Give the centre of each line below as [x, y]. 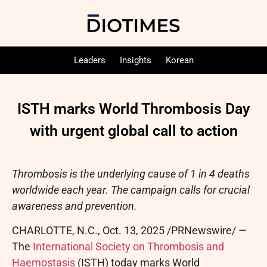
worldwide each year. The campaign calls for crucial [131, 190]
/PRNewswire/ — [206, 231]
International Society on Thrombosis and [128, 247]
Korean [179, 60]
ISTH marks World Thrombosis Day [133, 109]
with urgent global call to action [133, 131]
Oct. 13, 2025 [133, 231]
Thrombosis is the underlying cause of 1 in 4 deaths [131, 174]
